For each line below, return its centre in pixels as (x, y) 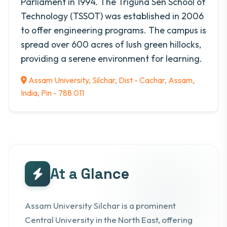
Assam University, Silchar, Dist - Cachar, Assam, (111, 80)
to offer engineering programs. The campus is (113, 30)
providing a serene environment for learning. (111, 58)
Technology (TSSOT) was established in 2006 (112, 16)
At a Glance (90, 174)
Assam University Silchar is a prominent (100, 205)
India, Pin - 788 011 (52, 92)
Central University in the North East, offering (109, 219)
